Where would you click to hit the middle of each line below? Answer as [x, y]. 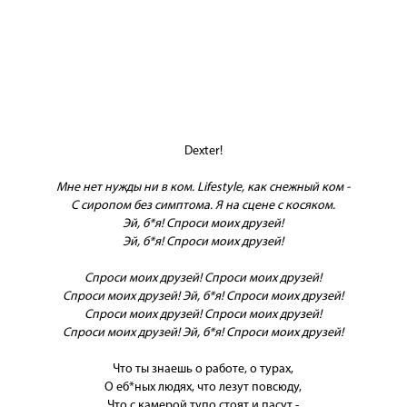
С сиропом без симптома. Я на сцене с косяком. [203, 206]
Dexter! [203, 151]
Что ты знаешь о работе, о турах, [203, 369]
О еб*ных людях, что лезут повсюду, [203, 387]
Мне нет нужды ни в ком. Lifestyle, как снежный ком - [203, 188]
